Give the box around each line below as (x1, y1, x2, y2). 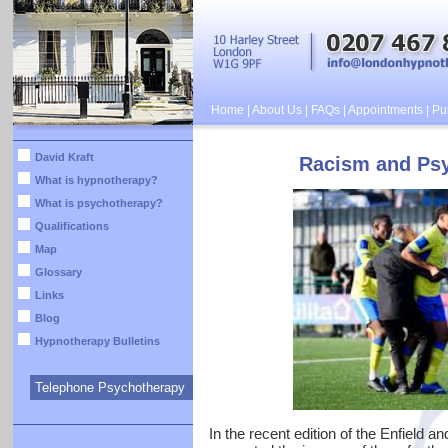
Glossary (34, 266, 82, 278)
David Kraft (34, 151, 94, 163)
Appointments (347, 103, 423, 117)
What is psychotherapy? (34, 197, 163, 209)
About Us (251, 103, 302, 117)
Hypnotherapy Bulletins (34, 335, 160, 347)
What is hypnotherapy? (34, 174, 158, 186)
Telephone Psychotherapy (34, 380, 185, 395)
